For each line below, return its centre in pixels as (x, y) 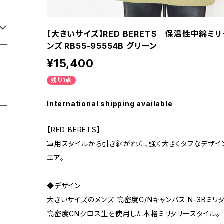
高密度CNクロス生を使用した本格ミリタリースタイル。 (134, 214)
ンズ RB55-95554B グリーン (102, 46)
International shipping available (110, 104)
